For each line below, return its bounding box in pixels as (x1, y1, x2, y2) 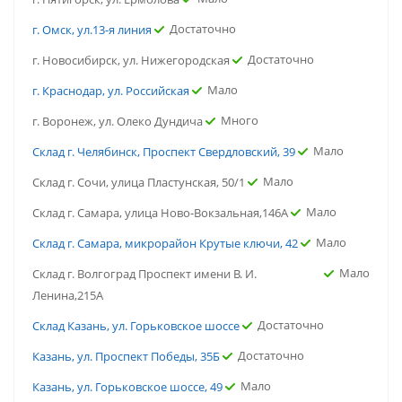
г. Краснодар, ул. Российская (32, 83, 189, 99)
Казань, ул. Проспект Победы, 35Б (32, 348, 220, 364)
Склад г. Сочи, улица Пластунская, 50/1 (32, 174, 245, 190)
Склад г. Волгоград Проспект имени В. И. (32, 266, 257, 282)
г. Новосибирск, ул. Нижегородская (32, 52, 230, 68)
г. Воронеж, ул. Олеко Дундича (32, 113, 203, 129)
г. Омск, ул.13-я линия (32, 22, 152, 38)
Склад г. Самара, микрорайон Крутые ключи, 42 (32, 235, 298, 251)
